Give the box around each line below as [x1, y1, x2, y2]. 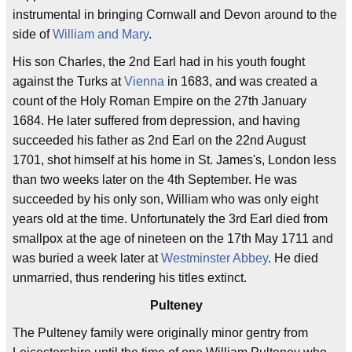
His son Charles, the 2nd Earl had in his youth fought [13, 55, 305, 68]
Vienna [124, 75, 164, 88]
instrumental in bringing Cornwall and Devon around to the [13, 8, 337, 21]
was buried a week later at [13, 251, 161, 265]
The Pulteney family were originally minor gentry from [13, 326, 308, 339]
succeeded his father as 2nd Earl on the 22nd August [13, 134, 306, 147]
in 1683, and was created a [164, 75, 317, 88]
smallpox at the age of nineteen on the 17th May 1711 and [13, 232, 333, 245]
